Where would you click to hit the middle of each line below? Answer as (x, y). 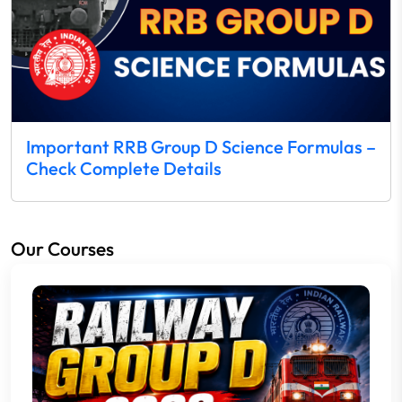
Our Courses (62, 248)
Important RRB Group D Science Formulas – (201, 146)
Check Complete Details (124, 168)
